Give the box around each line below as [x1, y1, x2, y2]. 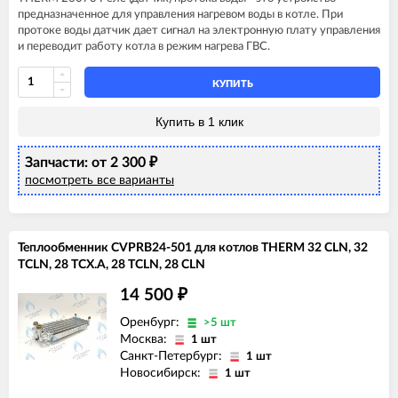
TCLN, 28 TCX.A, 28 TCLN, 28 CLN [18, 258, 205, 271]
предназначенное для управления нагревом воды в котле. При [18, 8, 343, 20]
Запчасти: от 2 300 [25, 155, 149, 170]
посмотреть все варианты [25, 173, 174, 187]
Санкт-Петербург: [120, 349, 226, 362]
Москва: [120, 332, 171, 346]
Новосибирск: [120, 366, 204, 379]
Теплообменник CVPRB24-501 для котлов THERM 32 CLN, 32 [18, 241, 368, 254]
